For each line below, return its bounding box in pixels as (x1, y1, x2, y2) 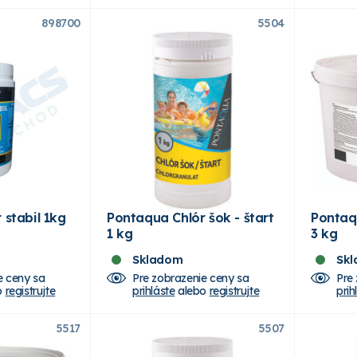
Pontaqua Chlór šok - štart (107, 209, 274, 226)
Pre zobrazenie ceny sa (132, 270, 249, 285)
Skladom (132, 252, 183, 267)
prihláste (132, 283, 175, 298)
